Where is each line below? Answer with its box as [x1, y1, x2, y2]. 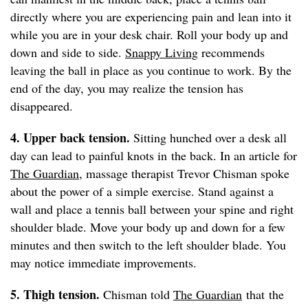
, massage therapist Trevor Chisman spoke [79, 165, 289, 182]
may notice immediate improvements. [10, 254, 201, 272]
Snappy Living [125, 44, 198, 61]
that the [242, 286, 284, 303]
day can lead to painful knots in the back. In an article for [10, 147, 297, 164]
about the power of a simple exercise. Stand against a [10, 183, 274, 200]
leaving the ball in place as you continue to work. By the [10, 62, 291, 79]
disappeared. [10, 98, 77, 115]
